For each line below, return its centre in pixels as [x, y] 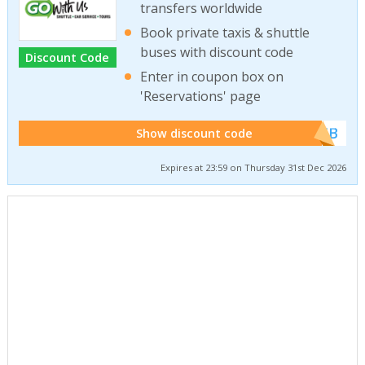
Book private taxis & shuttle [225, 32]
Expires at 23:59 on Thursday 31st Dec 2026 [254, 168]
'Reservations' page [201, 97]
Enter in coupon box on [212, 77]
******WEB [298, 132]
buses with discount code [217, 52]
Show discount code [195, 133]
